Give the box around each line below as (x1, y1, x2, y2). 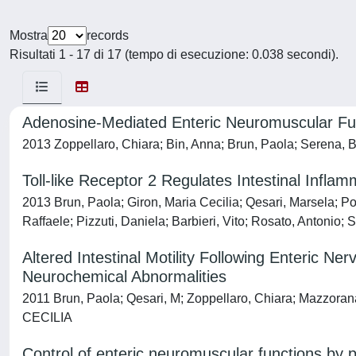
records (87, 29, 129, 42)
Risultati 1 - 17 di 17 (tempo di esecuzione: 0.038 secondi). (10, 48, 339, 61)
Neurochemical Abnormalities (22, 268, 226, 285)
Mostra (10, 29, 48, 42)
